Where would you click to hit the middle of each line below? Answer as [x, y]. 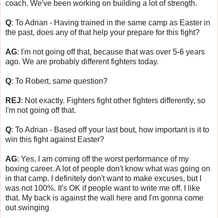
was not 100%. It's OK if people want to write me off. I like [103, 188]
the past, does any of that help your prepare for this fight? [102, 32]
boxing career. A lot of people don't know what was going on [108, 168]
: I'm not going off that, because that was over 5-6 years [111, 52]
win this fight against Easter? [56, 139]
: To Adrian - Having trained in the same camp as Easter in [111, 22]
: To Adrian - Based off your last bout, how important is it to [110, 129]
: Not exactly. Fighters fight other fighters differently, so [113, 100]
